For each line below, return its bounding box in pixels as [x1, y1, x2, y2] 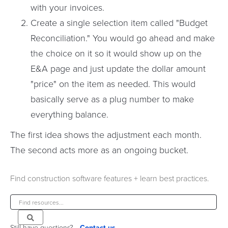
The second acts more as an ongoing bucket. [10, 144, 188, 156]
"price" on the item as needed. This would [31, 77, 195, 90]
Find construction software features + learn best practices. [10, 173, 209, 184]
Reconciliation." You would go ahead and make [31, 32, 215, 44]
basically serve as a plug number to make [31, 93, 194, 105]
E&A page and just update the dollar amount [31, 62, 206, 74]
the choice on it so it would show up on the [31, 47, 202, 59]
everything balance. [31, 108, 108, 120]
